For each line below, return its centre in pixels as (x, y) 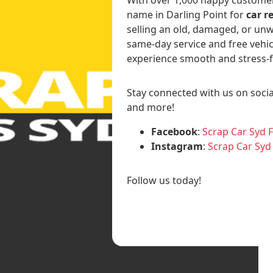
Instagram (177, 146)
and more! (151, 107)
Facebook (175, 131)
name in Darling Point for (187, 14)
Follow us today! (164, 180)
